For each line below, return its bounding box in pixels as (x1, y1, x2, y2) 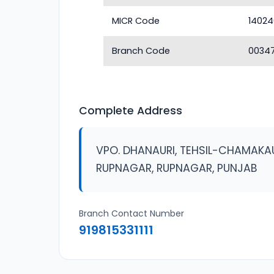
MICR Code (112, 15, 160, 27)
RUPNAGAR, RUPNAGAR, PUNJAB (96, 161, 257, 176)
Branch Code (112, 45, 171, 57)
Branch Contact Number (79, 207, 184, 220)
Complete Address (79, 103, 182, 118)
